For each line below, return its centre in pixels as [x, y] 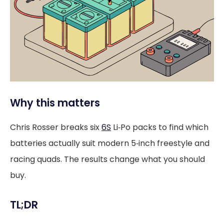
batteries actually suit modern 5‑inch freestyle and [110, 143]
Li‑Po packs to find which [160, 127]
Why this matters [55, 102]
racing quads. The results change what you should [107, 159]
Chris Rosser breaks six [56, 127]
